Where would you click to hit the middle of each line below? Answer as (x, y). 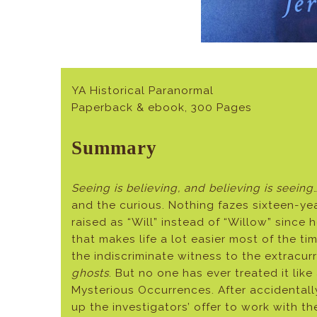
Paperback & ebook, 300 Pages (162, 107)
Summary (115, 148)
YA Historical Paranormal (143, 90)
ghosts (91, 273)
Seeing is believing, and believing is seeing (193, 188)
